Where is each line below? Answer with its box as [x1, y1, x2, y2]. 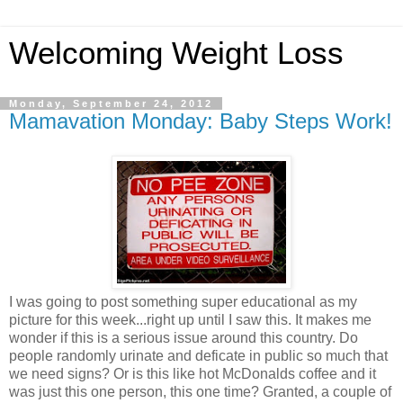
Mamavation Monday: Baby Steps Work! [9, 109, 392, 133]
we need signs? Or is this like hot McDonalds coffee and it [9, 365, 376, 381]
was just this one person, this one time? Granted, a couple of [9, 383, 391, 399]
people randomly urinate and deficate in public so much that [9, 347, 388, 363]
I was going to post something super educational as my [9, 293, 357, 309]
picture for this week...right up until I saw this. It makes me [9, 311, 372, 327]
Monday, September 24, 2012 [9, 98, 213, 109]
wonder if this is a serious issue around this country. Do [9, 329, 358, 345]
